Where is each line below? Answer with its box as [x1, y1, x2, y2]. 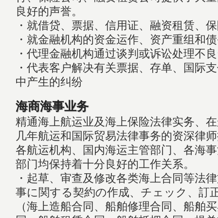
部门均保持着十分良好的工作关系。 [15, 158, 195, 170]
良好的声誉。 [15, 5, 83, 18]
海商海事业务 [15, 99, 89, 113]
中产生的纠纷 [15, 75, 83, 88]
